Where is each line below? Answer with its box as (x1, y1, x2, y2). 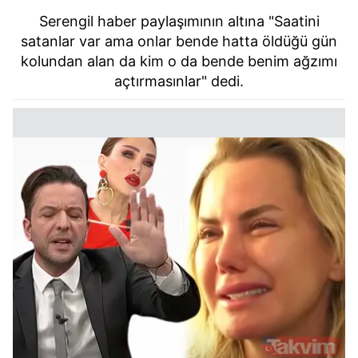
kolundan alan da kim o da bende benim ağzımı (21, 53, 337, 70)
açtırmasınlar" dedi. (114, 73, 244, 90)
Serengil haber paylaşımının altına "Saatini (38, 13, 320, 30)
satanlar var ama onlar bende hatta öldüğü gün (21, 33, 337, 50)
